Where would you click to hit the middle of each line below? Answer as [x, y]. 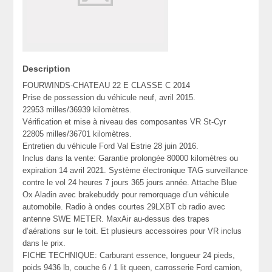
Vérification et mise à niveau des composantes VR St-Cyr [124, 122]
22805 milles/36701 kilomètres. [77, 134]
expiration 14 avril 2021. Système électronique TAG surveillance [135, 171]
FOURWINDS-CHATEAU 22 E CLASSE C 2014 [107, 86]
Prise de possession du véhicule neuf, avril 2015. [109, 98]
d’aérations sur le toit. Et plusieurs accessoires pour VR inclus [132, 231]
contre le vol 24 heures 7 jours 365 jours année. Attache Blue [130, 183]
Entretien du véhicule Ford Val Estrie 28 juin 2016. [111, 146]
